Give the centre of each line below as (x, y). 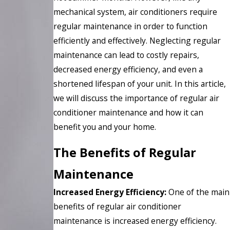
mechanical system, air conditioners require (135, 12)
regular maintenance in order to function (130, 26)
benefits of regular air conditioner (117, 207)
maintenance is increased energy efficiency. (135, 221)
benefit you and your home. (105, 127)
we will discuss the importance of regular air (136, 98)
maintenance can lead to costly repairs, (126, 55)
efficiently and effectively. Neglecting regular (137, 40)
